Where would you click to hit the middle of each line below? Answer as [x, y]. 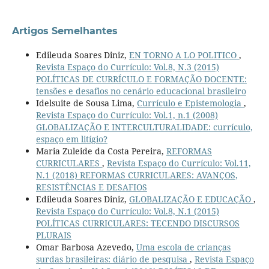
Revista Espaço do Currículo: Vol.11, [179, 163]
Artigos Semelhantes [65, 31]
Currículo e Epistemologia [190, 103]
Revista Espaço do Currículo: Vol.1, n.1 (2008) [127, 115]
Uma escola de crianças [183, 247]
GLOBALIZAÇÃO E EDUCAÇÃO [191, 199]
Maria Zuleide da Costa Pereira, [101, 151]
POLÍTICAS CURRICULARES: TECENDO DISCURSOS [138, 223]
